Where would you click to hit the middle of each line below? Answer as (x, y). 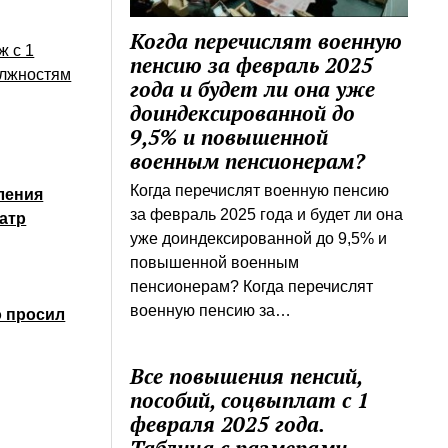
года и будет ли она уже (253, 89)
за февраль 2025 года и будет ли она (267, 215)
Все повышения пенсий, (246, 376)
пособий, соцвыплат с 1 (250, 400)
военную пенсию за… (211, 311)
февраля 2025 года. (227, 424)
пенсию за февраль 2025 (252, 65)
